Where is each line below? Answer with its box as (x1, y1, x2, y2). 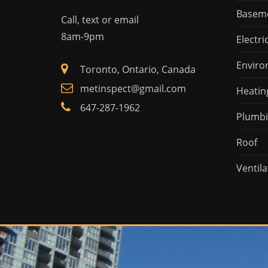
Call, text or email (61, 13, 139, 26)
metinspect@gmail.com (80, 81, 186, 95)
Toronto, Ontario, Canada (80, 62, 196, 76)
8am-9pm (61, 29, 104, 43)
